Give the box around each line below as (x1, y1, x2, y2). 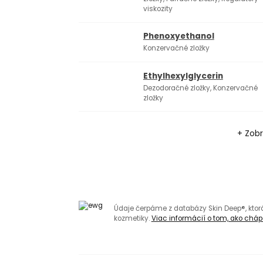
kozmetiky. (113, 214, 151, 224)
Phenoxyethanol (143, 31, 214, 42)
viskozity (143, 4, 173, 14)
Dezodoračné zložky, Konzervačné (143, 83, 258, 93)
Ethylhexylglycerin (143, 70, 223, 82)
